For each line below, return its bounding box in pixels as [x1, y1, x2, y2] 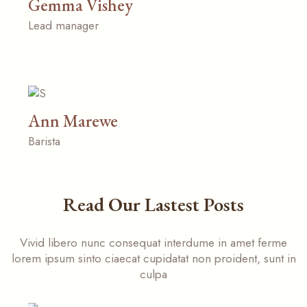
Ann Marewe [28, 109, 119, 132]
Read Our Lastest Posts [63, 191, 244, 217]
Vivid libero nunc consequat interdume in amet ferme [20, 234, 287, 251]
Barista [28, 132, 61, 149]
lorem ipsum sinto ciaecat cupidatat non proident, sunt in [11, 249, 296, 267]
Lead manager [28, 17, 99, 34]
